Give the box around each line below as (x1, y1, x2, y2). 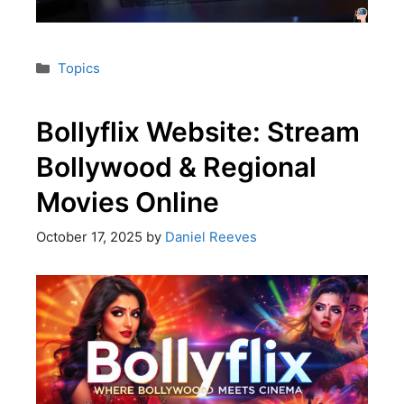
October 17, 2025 (35, 228, 142, 245)
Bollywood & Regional (35, 151, 317, 184)
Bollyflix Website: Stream (35, 115, 360, 149)
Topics (57, 60, 100, 78)
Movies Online (35, 186, 219, 219)
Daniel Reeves (164, 228, 257, 245)
